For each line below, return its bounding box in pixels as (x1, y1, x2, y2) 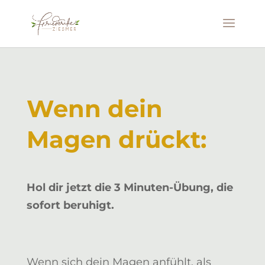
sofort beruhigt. (26, 199, 114, 212)
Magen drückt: (26, 125, 206, 154)
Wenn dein (26, 94, 163, 123)
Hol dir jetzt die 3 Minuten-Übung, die (26, 181, 233, 194)
